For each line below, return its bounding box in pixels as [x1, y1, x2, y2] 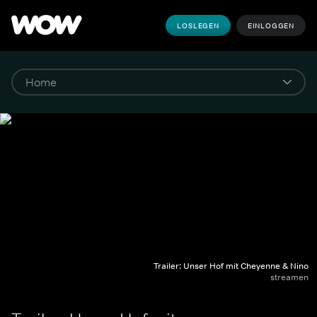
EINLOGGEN [247, 21, 294, 30]
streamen [270, 272, 309, 283]
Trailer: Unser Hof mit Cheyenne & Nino [154, 260, 309, 272]
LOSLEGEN [177, 21, 219, 30]
